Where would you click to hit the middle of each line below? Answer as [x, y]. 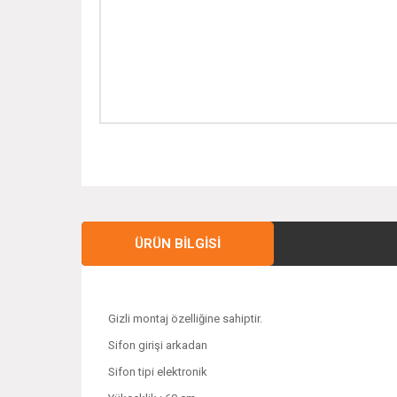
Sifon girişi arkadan [158, 345]
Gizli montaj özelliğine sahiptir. [185, 319]
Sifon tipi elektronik [158, 372]
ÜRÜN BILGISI [178, 244]
